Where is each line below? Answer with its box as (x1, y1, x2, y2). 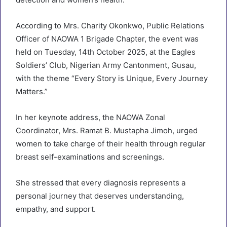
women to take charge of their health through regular (16, 139, 206, 148)
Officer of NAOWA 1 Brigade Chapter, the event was (16, 34, 199, 44)
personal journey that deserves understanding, (16, 191, 184, 201)
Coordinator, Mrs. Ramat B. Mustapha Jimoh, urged (16, 126, 198, 135)
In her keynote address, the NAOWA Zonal (16, 112, 165, 122)
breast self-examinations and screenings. (16, 152, 164, 162)
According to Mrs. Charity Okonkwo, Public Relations (16, 21, 204, 30)
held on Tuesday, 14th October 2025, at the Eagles (16, 47, 196, 57)
